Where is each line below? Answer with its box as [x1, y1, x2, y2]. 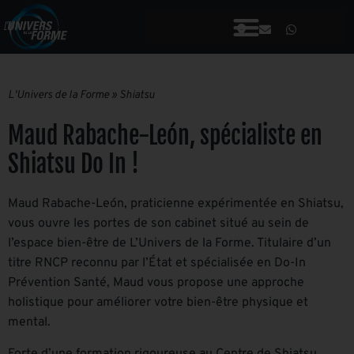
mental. [8, 314, 51, 331]
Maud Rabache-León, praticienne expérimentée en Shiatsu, [8, 196, 344, 213]
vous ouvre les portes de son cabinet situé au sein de [8, 216, 309, 232]
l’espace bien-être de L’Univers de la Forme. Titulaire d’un [8, 235, 331, 252]
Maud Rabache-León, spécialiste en [8, 121, 322, 151]
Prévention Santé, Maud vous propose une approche [8, 275, 304, 292]
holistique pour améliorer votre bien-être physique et [8, 295, 308, 311]
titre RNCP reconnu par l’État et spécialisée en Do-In [8, 255, 306, 272]
